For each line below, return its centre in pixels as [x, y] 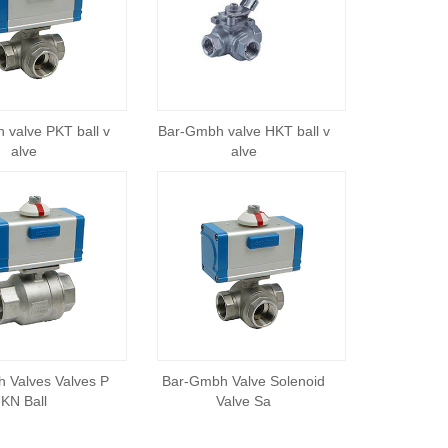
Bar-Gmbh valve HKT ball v [243, 131]
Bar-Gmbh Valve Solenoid [244, 380]
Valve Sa [244, 400]
